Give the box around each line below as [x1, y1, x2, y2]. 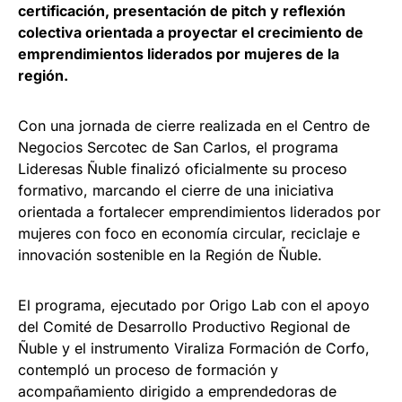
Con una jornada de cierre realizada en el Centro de [18, 117, 370, 135]
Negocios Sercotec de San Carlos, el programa [18, 138, 338, 157]
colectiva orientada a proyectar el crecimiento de [18, 23, 363, 42]
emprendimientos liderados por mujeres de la [18, 45, 339, 64]
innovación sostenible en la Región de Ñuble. [18, 246, 322, 265]
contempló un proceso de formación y [18, 361, 278, 380]
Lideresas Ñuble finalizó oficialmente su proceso [18, 160, 347, 179]
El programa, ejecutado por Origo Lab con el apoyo [18, 296, 370, 315]
